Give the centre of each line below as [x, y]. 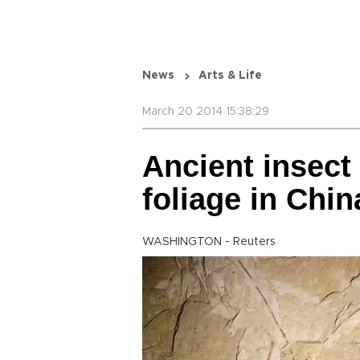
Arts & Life [230, 76]
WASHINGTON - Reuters [209, 242]
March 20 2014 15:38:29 [206, 112]
